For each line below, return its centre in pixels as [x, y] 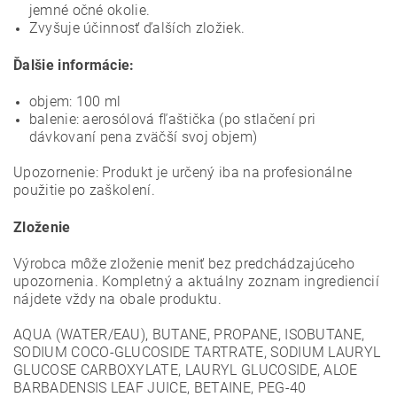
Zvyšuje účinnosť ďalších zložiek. [137, 28]
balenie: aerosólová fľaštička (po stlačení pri [172, 119]
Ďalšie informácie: [74, 65]
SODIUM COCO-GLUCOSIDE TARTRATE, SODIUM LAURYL [197, 352]
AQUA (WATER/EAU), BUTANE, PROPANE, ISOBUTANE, [189, 335]
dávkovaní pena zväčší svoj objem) [143, 137]
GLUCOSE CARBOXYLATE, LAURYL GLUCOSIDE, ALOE [186, 370]
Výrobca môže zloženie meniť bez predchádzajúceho [184, 264]
